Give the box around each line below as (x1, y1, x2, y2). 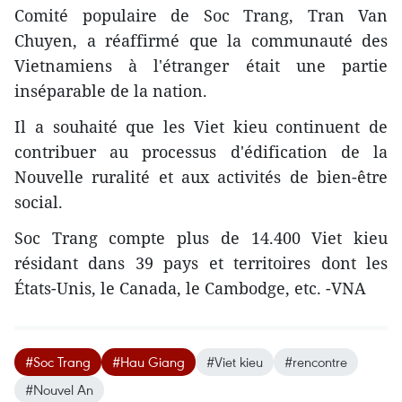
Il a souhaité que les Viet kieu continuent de (14, 115, 388, 137)
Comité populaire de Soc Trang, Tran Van (14, 4, 388, 26)
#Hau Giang (112, 352, 185, 371)
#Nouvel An (25, 380, 93, 398)
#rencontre (284, 352, 347, 371)
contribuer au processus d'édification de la (14, 140, 388, 162)
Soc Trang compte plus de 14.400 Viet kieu (14, 226, 388, 249)
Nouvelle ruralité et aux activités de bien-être (14, 165, 388, 188)
